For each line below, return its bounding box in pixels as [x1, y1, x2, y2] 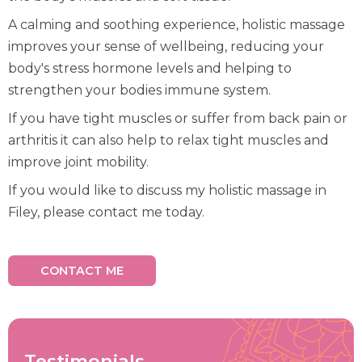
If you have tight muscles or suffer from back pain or [8, 111, 347, 126]
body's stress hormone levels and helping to [8, 61, 292, 76]
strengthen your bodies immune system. [8, 82, 271, 98]
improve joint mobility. [8, 154, 149, 170]
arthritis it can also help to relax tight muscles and [8, 133, 329, 148]
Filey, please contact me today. [8, 204, 204, 220]
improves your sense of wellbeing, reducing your [8, 39, 324, 54]
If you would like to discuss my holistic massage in [8, 183, 326, 198]
